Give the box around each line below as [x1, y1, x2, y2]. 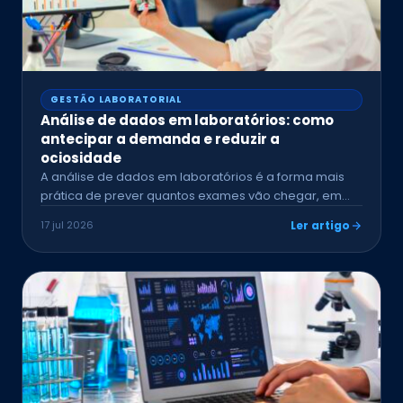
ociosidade [40, 148, 121, 167]
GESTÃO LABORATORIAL [50, 93, 182, 106]
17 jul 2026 [40, 218, 94, 232]
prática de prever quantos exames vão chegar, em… [40, 187, 350, 204]
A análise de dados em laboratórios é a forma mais [40, 168, 345, 185]
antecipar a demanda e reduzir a [40, 130, 280, 148]
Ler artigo [291, 218, 350, 233]
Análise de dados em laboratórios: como [40, 111, 334, 130]
